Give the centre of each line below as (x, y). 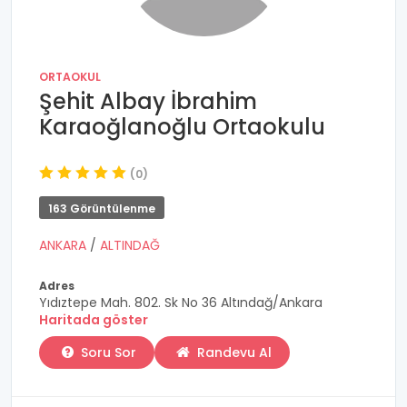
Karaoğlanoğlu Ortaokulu (182, 127)
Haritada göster (94, 320)
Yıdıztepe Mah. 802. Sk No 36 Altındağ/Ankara (181, 303)
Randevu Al (232, 352)
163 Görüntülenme (102, 208)
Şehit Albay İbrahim (148, 101)
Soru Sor (109, 352)
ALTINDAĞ (130, 245)
